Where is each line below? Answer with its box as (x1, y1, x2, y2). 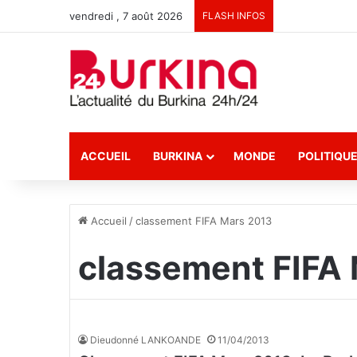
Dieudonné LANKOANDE (90, 334, 201, 346)
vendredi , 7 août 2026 (69, 10, 182, 22)
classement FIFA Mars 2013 (135, 214, 272, 227)
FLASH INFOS (202, 10, 265, 22)
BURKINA (153, 149, 202, 163)
